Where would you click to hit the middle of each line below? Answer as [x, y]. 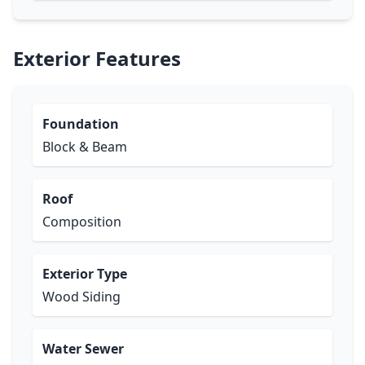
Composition [82, 222]
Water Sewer [83, 349]
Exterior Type [85, 274]
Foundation [81, 124]
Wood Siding [81, 297]
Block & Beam [85, 147]
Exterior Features [97, 58]
